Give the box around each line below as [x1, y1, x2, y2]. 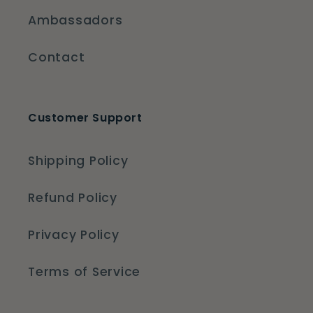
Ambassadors [28, 12, 123, 29]
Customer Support [28, 109, 143, 126]
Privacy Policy [28, 226, 119, 244]
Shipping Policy [28, 152, 129, 170]
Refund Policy [28, 189, 117, 207]
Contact [28, 49, 85, 66]
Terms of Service [28, 263, 140, 281]
